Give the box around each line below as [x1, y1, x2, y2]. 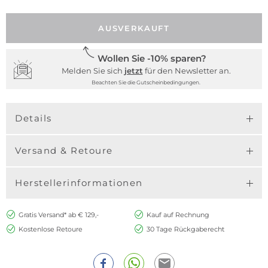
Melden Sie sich [61, 66, 124, 76]
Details [15, 112, 52, 124]
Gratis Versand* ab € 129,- [18, 211, 99, 220]
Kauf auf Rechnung [146, 211, 209, 220]
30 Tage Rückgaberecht [146, 225, 224, 233]
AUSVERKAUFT [98, 23, 170, 33]
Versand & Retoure [15, 145, 113, 157]
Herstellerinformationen [15, 177, 143, 189]
